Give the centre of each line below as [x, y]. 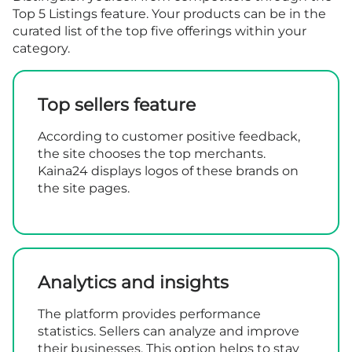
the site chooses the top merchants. [152, 154]
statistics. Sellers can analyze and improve [169, 332]
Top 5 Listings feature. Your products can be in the [169, 14]
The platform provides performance [149, 314]
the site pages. [84, 189]
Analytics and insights [133, 283]
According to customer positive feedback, [169, 137]
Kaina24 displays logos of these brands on [168, 171]
